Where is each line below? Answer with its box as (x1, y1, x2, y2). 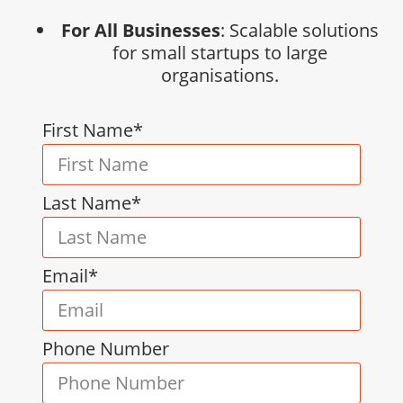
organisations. (160, 62, 279, 87)
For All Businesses (60, 17, 220, 42)
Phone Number (42, 336, 170, 362)
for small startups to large (112, 40, 327, 65)
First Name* (42, 118, 144, 143)
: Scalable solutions (219, 17, 379, 42)
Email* (42, 264, 99, 289)
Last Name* (42, 191, 142, 216)
